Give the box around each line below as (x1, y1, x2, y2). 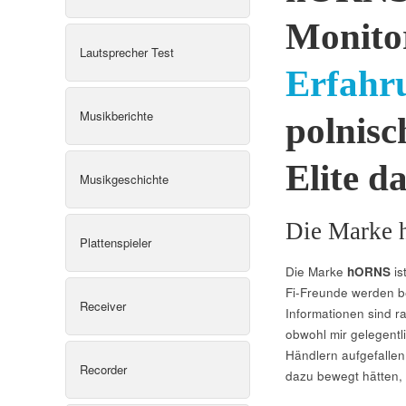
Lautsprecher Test (80, 43, 174, 61)
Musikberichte (80, 106, 153, 124)
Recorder (80, 360, 127, 378)
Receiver (80, 296, 126, 314)
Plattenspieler (80, 233, 151, 251)
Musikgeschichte (80, 169, 169, 188)
